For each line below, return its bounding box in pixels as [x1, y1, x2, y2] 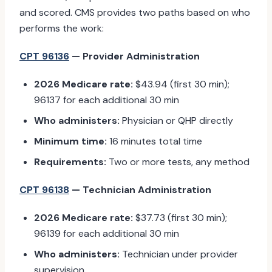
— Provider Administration [69, 50, 200, 63]
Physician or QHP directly [120, 114, 233, 127]
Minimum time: [34, 135, 107, 148]
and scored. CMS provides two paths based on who [19, 6, 250, 19]
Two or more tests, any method [106, 155, 250, 168]
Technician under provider [120, 248, 238, 260]
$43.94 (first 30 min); [133, 78, 229, 90]
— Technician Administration [69, 183, 211, 196]
